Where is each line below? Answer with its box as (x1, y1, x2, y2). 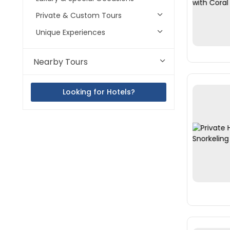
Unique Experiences (36, 27, 105, 37)
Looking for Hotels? (62, 87, 135, 97)
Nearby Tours (33, 56, 88, 68)
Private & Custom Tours (36, 10, 122, 21)
